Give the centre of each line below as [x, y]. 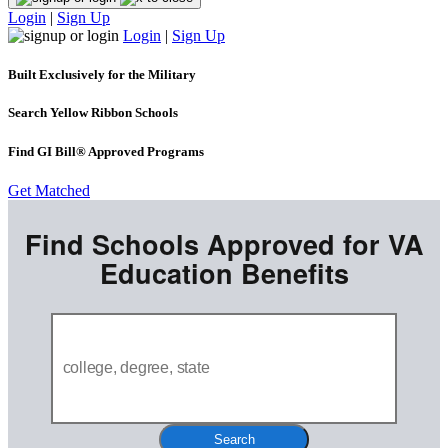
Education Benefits [224, 272]
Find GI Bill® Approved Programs [106, 151]
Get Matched [49, 190]
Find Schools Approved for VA [224, 243]
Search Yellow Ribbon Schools [93, 113]
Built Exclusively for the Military [102, 75]
